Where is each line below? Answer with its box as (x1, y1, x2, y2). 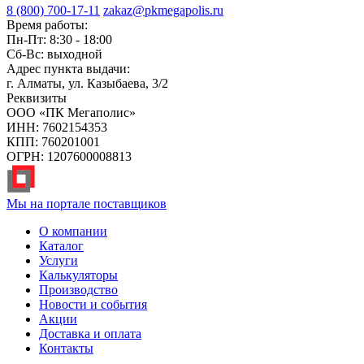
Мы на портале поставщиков (6, 197, 167, 211)
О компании (39, 224, 107, 239)
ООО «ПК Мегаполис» (6, 106, 136, 120)
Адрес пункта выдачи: (6, 62, 130, 76)
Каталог (39, 239, 84, 253)
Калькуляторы (39, 268, 118, 283)
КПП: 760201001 (6, 135, 100, 149)
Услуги (39, 253, 78, 268)
